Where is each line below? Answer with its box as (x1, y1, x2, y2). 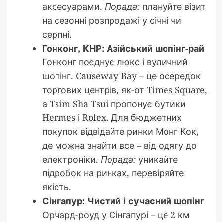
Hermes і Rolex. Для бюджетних (42, 111, 182, 124)
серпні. (42, 28, 72, 41)
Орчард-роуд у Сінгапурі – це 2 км (42, 209, 190, 221)
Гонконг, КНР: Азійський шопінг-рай (42, 42, 204, 55)
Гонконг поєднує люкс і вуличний (42, 56, 188, 68)
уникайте (135, 153, 178, 166)
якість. (42, 181, 71, 193)
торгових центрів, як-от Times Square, (42, 84, 207, 96)
